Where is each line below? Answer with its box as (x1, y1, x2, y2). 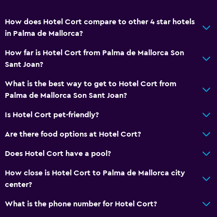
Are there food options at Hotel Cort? (5, 130, 141, 138)
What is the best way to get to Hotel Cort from (5, 79, 176, 88)
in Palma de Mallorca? (5, 29, 83, 37)
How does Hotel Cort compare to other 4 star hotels (5, 17, 195, 26)
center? (5, 180, 32, 188)
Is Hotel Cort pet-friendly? (5, 110, 99, 119)
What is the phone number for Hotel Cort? (5, 200, 157, 208)
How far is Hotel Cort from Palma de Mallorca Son (5, 48, 184, 57)
